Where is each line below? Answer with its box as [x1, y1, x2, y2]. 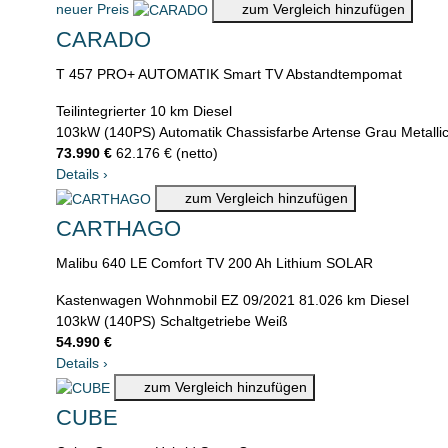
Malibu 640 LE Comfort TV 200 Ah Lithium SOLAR [56, 255, 373, 272]
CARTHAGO [56, 216, 181, 242]
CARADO [56, 27, 151, 53]
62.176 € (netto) [116, 145, 218, 162]
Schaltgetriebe [160, 313, 251, 330]
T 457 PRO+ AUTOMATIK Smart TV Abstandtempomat [56, 66, 402, 83]
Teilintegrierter [56, 103, 146, 120]
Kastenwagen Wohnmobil [56, 292, 217, 309]
